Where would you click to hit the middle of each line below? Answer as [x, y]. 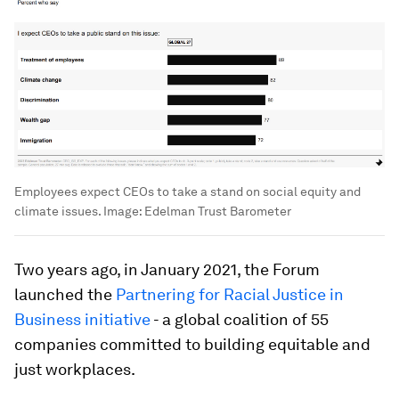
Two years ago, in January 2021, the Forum [167, 269]
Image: [122, 211]
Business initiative [82, 319]
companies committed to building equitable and [192, 344]
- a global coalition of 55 [240, 319]
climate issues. [57, 211]
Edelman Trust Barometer [218, 211]
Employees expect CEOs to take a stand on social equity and [187, 191]
